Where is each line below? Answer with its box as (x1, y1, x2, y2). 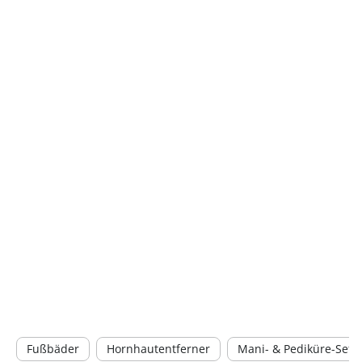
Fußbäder (27, 341, 79, 356)
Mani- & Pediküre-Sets (238, 341, 358, 356)
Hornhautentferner (107, 341, 210, 356)
